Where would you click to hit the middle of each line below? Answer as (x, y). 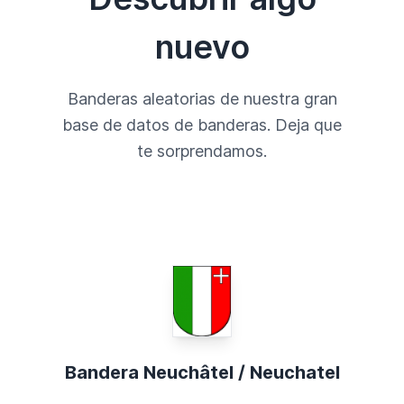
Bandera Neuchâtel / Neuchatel (202, 372)
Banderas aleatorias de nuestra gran (202, 98)
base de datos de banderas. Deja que (202, 124)
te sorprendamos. (202, 151)
